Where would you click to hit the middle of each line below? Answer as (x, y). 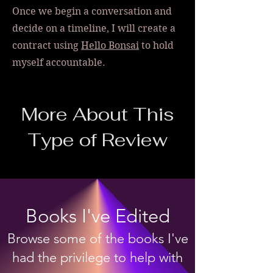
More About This (97, 114)
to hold (156, 45)
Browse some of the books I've (97, 238)
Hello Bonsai (110, 45)
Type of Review (97, 140)
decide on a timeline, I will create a (94, 28)
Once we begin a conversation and (92, 11)
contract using (47, 45)
